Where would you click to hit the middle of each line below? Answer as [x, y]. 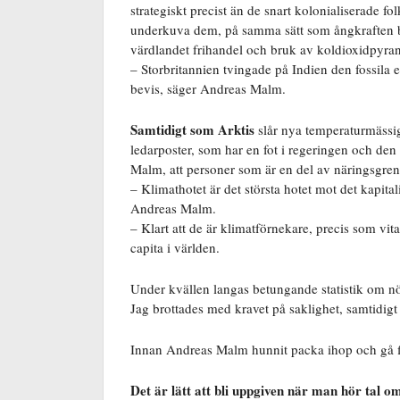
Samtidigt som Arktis [192, 129]
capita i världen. [175, 247]
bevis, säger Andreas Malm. [208, 88]
